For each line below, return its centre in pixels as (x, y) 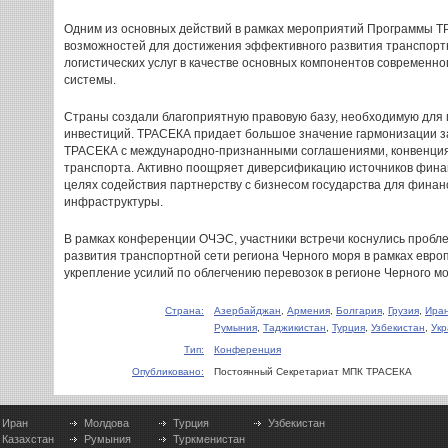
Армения (308, 310)
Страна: (184, 310)
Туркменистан (209, 439)
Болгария (359, 310)
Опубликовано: (168, 371)
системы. (90, 80)
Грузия (403, 310)
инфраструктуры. (113, 202)
